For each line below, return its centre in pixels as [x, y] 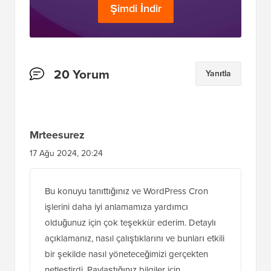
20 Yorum [82, 89]
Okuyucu [55, 87]
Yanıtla [218, 89]
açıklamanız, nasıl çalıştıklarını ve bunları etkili [135, 254]
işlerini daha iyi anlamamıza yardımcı [116, 222]
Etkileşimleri [65, 105]
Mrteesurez [57, 150]
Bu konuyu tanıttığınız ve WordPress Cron [126, 207]
